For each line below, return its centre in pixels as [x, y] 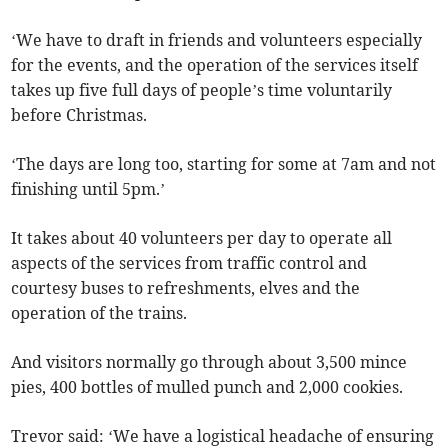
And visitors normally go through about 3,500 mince [209, 362]
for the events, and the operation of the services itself [215, 65]
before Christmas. [79, 115]
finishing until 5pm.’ [88, 189]
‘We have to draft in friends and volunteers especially [217, 40]
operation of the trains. [99, 313]
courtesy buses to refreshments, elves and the [186, 288]
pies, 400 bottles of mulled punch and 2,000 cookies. [207, 387]
